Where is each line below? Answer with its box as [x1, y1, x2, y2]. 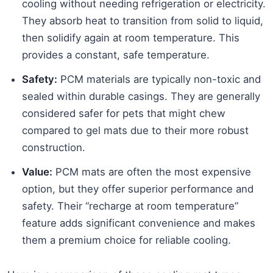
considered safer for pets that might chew [22, 107, 225, 120]
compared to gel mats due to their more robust [22, 124, 249, 137]
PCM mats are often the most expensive [52, 166, 251, 179]
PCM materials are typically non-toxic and [57, 73, 261, 86]
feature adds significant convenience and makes [22, 217, 255, 230]
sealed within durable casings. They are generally [22, 90, 260, 103]
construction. [22, 141, 85, 154]
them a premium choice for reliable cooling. [22, 234, 231, 247]
